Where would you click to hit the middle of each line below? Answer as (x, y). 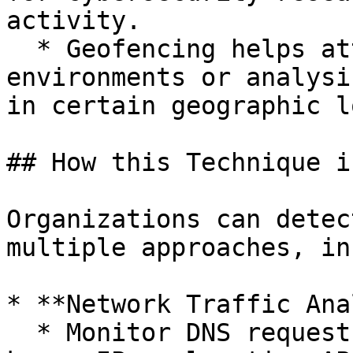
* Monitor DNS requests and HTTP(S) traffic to (21, 333)
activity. (74, 20)
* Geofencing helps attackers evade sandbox (21, 49)
